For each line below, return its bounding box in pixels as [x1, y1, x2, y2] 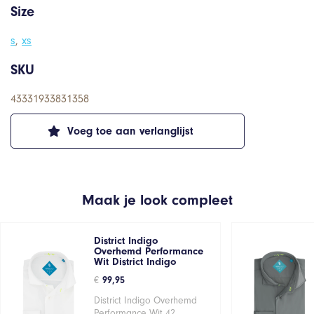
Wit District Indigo [94, 255, 177, 268]
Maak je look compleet [81, 191, 233, 208]
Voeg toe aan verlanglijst [67, 124, 193, 137]
